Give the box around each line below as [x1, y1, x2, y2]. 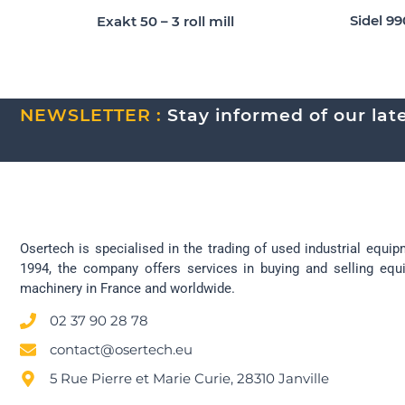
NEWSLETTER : [20, 105, 167, 127]
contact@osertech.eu [49, 341, 193, 359]
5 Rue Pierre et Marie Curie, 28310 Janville [49, 370, 329, 388]
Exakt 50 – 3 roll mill [97, 13, 235, 31]
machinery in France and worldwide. [20, 279, 235, 297]
